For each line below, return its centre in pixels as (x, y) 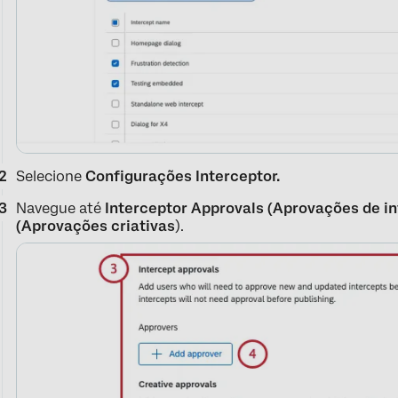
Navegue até (61, 208)
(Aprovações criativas (96, 226)
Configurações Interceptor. (183, 176)
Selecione (51, 176)
